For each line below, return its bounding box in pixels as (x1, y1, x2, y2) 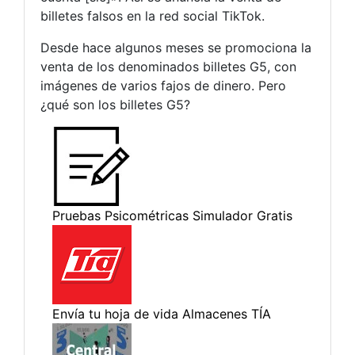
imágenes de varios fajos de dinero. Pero (40, 77, 286, 94)
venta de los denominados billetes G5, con (40, 58, 296, 74)
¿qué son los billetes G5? (40, 96, 190, 113)
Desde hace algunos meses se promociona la (40, 39, 311, 55)
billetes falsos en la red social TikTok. (40, 7, 265, 24)
